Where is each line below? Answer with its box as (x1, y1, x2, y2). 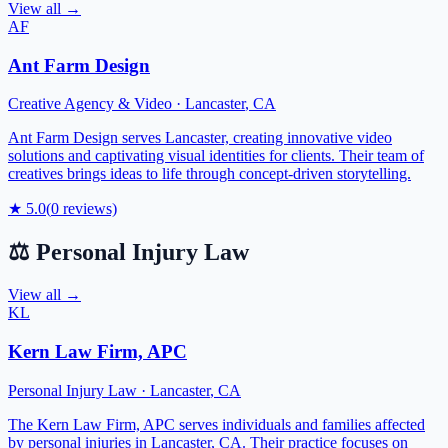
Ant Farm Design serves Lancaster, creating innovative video (8, 129, 392, 147)
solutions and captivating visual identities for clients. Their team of (8, 147, 424, 165)
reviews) (59, 200, 117, 218)
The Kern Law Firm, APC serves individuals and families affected (8, 415, 425, 433)
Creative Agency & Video (8, 95, 172, 113)
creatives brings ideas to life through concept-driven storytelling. (8, 165, 411, 183)
